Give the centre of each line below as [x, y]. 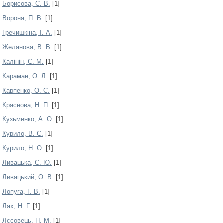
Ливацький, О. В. [28, 177]
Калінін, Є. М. [23, 61]
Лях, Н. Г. [17, 206]
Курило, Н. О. [23, 148]
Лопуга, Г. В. [21, 191]
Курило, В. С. [23, 134]
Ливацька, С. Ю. [27, 163]
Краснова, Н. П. [26, 105]
